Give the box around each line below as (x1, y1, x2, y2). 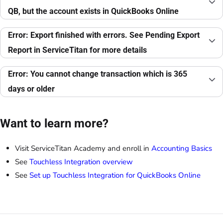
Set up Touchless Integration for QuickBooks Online (29, 170, 201, 181)
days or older (8, 84, 55, 94)
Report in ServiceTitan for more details (8, 45, 147, 55)
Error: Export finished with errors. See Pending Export (8, 30, 200, 40)
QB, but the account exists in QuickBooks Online (8, 6, 179, 16)
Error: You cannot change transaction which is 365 (8, 69, 187, 79)
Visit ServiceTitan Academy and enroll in (15, 143, 151, 154)
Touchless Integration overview (29, 157, 133, 167)
